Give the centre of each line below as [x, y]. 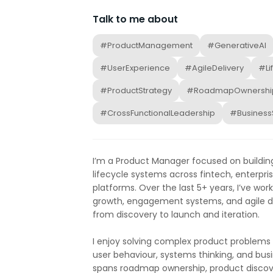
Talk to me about [135, 19]
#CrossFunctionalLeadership [158, 113]
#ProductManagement [146, 45]
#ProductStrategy [136, 90]
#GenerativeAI [237, 45]
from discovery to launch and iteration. [176, 214]
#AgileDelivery [214, 68]
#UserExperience [135, 68]
